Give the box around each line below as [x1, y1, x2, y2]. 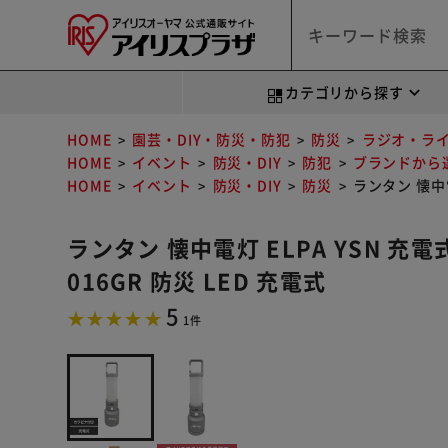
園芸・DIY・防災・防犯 [132, 129, 291, 149]
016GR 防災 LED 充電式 [67, 264, 327, 296]
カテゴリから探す [284, 82, 404, 102]
